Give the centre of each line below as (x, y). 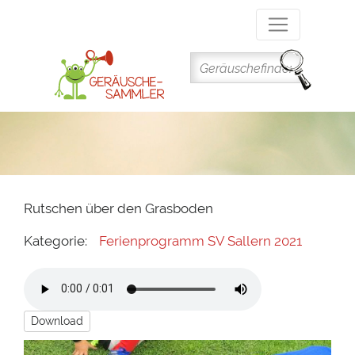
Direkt (194, 10)
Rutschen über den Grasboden (118, 209)
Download (57, 321)
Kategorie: (55, 241)
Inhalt (193, 50)
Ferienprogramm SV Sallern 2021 (201, 241)
